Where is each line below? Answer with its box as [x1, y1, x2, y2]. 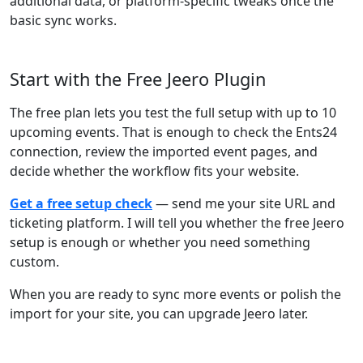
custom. [10, 253, 59, 271]
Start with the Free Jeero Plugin [10, 67, 266, 91]
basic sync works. [10, 11, 117, 29]
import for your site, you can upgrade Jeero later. [10, 305, 308, 322]
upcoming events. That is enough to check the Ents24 [10, 123, 337, 141]
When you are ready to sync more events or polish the [10, 285, 341, 303]
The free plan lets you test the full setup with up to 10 [10, 104, 336, 122]
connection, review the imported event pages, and [10, 143, 318, 160]
